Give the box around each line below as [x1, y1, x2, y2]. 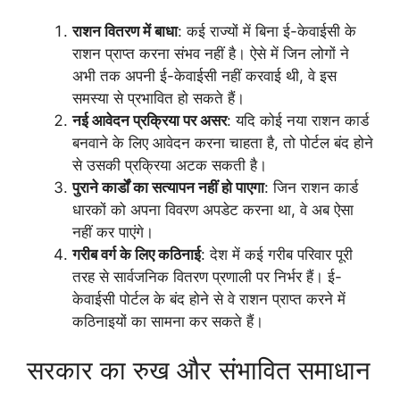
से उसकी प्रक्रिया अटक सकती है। [72, 155, 267, 174]
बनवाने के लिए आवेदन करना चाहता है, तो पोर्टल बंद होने [72, 133, 373, 152]
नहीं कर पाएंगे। [72, 222, 154, 241]
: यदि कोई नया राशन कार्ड [227, 111, 369, 129]
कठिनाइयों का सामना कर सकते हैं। [72, 312, 263, 330]
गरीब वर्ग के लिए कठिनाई [72, 245, 201, 263]
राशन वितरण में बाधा [72, 21, 178, 40]
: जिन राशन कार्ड [264, 178, 358, 196]
